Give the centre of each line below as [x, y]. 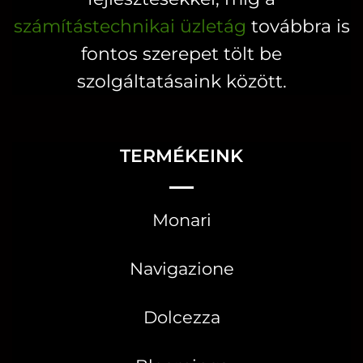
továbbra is [298, 26]
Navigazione [181, 268]
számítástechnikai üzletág [130, 26]
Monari [181, 220]
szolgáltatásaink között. [181, 81]
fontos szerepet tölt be [181, 53]
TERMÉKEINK [181, 155]
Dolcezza [181, 317]
